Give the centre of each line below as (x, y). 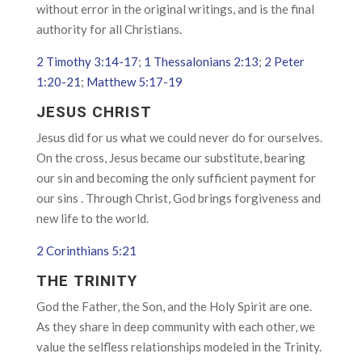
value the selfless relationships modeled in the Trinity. (179, 347)
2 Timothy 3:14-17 (87, 61)
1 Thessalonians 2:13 (201, 61)
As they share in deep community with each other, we (175, 326)
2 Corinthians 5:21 (86, 250)
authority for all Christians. (109, 29)
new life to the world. (92, 218)
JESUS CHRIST (94, 112)
